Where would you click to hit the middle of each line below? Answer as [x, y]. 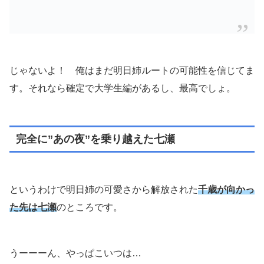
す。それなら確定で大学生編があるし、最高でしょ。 [123, 88]
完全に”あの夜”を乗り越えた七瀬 [95, 139]
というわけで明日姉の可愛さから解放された [104, 190]
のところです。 [90, 207]
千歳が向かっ [226, 190]
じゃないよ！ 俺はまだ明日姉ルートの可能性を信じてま [132, 70]
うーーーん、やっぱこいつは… [75, 253]
